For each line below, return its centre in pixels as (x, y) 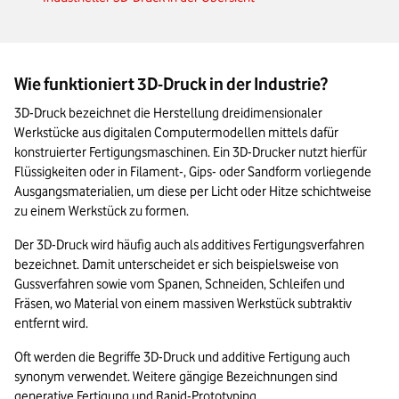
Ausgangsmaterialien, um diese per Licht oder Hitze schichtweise (193, 192)
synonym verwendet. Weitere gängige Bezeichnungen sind (176, 377)
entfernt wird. (51, 324)
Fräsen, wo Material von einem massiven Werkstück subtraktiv (183, 304)
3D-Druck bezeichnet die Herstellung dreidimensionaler (168, 114)
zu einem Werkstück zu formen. (102, 212)
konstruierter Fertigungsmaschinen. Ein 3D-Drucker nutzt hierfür (191, 153)
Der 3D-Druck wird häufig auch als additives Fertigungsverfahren (189, 245)
